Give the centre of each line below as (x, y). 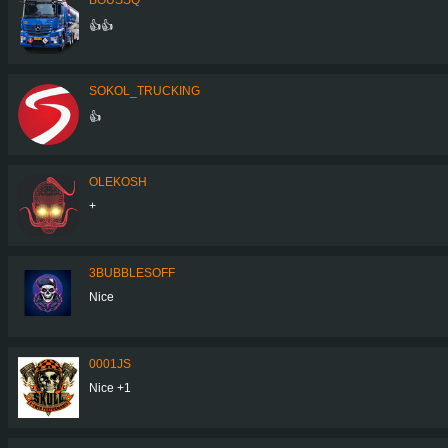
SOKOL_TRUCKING (144, 90)
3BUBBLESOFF (132, 272)
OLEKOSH (118, 181)
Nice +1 (110, 387)
